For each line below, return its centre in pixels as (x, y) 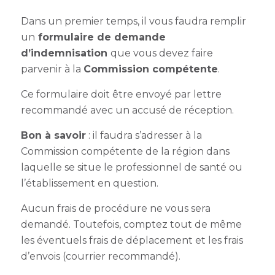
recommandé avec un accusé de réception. (128, 110)
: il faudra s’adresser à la (145, 135)
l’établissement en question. (91, 183)
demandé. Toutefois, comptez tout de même (131, 224)
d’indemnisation (65, 53)
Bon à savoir (53, 135)
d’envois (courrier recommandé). (102, 256)
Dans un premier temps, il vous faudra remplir (133, 21)
